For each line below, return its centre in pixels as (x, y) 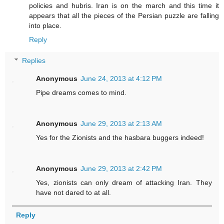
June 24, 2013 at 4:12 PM (121, 78)
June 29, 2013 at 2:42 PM (121, 168)
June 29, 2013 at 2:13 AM (121, 123)
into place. (45, 26)
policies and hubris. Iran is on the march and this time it (124, 6)
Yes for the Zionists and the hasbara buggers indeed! (120, 137)
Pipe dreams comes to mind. (81, 92)
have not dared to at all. (74, 192)
